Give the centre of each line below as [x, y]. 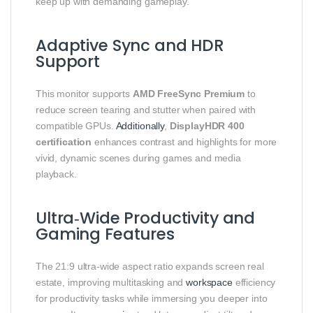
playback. [56, 174]
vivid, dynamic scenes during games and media [138, 158]
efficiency [254, 283]
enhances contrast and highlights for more [184, 142]
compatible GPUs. [76, 126]
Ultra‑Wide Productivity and [146, 218]
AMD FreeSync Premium [189, 94]
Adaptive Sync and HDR [130, 46]
